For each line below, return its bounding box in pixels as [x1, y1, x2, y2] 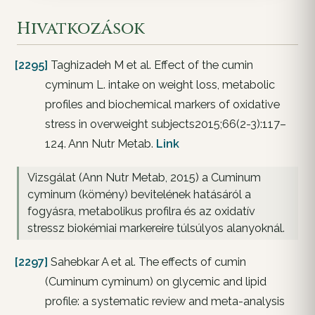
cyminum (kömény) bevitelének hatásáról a [27, 187, 251, 201]
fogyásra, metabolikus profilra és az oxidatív [27, 204, 255, 218]
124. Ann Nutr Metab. [45, 136, 156, 150]
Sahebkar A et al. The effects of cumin [48, 255, 246, 269]
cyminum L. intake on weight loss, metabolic [45, 77, 275, 91]
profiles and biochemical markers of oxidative [45, 97, 280, 111]
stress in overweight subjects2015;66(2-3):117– [45, 117, 286, 131]
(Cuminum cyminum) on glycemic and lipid [45, 274, 266, 288]
